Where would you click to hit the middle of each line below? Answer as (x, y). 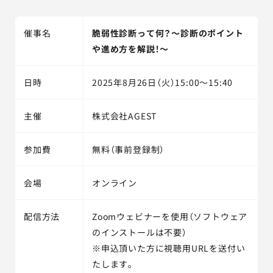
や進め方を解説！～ (131, 49)
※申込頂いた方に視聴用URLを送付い (169, 248)
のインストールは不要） (140, 232)
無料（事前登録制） (129, 149)
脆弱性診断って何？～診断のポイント (168, 33)
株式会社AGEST (125, 116)
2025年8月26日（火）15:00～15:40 (163, 82)
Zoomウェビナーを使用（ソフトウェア (170, 216)
